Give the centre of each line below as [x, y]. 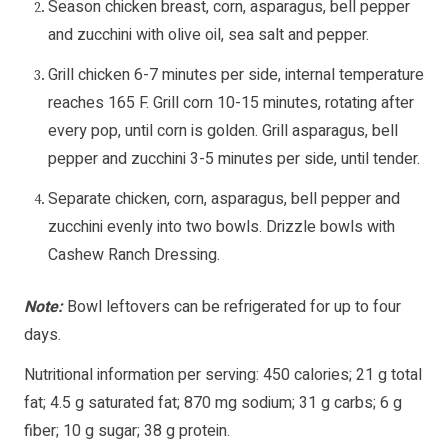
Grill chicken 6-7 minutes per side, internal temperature [236, 75]
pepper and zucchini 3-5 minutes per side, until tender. [234, 159]
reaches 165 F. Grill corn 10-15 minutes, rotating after [231, 103]
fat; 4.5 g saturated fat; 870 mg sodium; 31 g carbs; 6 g [213, 403]
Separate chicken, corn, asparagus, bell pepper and [224, 199]
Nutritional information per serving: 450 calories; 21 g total [223, 375]
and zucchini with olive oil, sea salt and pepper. [208, 35]
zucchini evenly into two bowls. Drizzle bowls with [221, 227]
